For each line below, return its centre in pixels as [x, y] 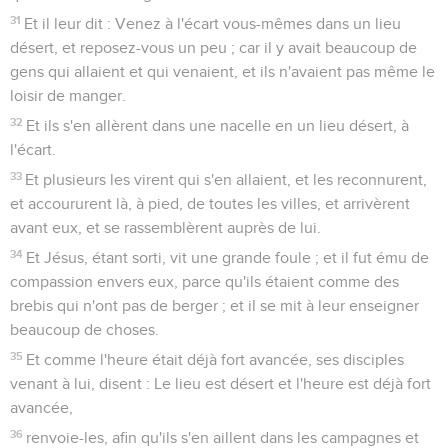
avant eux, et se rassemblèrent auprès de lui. [165, 227]
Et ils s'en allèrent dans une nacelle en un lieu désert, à [218, 125]
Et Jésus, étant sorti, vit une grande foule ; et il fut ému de [228, 257]
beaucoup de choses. [84, 329]
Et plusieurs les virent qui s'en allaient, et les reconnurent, [226, 179]
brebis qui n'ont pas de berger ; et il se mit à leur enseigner [214, 305]
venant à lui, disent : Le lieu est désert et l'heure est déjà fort [220, 383]
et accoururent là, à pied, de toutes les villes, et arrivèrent [210, 203]
